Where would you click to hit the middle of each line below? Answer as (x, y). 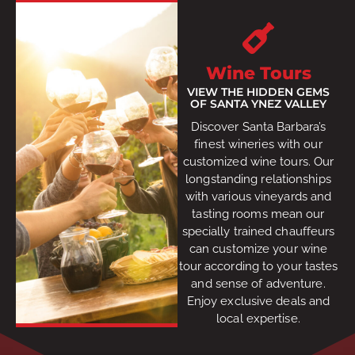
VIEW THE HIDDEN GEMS (258, 92)
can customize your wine (258, 248)
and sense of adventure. (258, 283)
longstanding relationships (258, 179)
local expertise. (258, 318)
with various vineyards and (258, 196)
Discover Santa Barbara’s (258, 126)
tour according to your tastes (258, 266)
